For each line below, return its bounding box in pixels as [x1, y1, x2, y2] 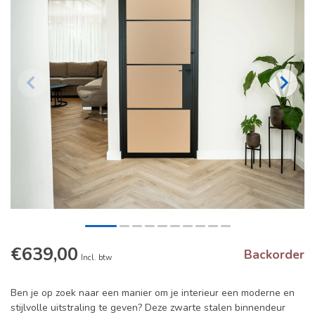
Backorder [244, 246, 304, 264]
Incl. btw [81, 252, 112, 264]
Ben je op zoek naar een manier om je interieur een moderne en [11, 286, 295, 300]
